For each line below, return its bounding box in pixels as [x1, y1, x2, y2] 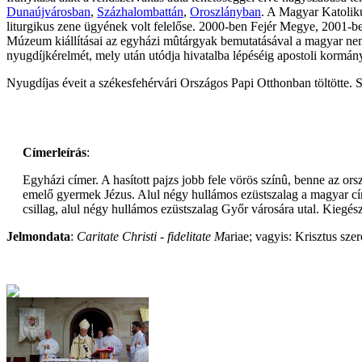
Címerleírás [23, 145, 86, 160]
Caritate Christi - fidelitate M [74, 229, 225, 244]
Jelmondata [6, 229, 70, 244]
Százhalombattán [97, 5, 183, 19]
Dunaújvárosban [6, 5, 90, 19]
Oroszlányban [190, 5, 261, 19]
